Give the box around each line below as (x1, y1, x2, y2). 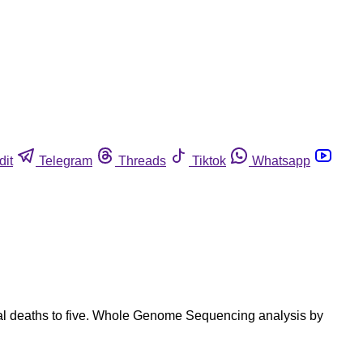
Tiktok (192, 153, 226, 168)
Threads (118, 153, 166, 168)
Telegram (39, 153, 92, 168)
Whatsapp (252, 153, 310, 168)
